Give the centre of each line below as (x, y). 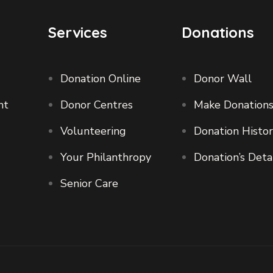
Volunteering (94, 131)
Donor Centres (97, 105)
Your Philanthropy (106, 157)
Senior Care (90, 183)
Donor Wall (222, 79)
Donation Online (101, 79)
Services (78, 32)
